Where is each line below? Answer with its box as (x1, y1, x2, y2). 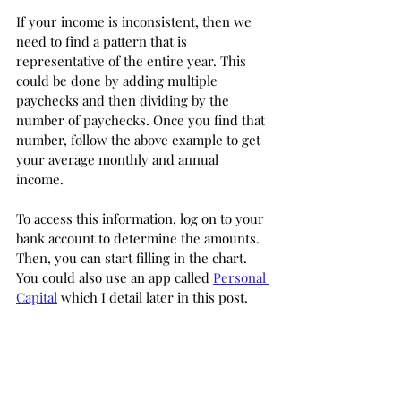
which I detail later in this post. (57, 287, 252, 306)
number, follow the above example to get (16, 130, 264, 149)
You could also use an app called (16, 268, 213, 286)
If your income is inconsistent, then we (16, 12, 255, 30)
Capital (16, 287, 57, 306)
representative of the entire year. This (16, 51, 250, 70)
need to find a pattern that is (16, 31, 191, 50)
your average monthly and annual (16, 149, 222, 168)
